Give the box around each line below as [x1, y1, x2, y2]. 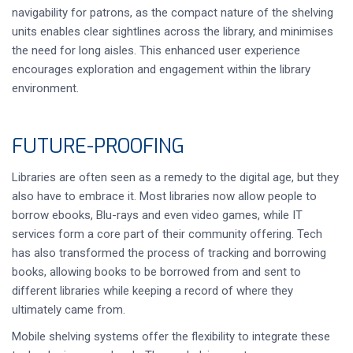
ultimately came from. [12, 303, 125, 317]
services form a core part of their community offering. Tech [12, 227, 322, 241]
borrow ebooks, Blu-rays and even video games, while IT [12, 208, 303, 222]
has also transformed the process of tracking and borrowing [12, 246, 326, 260]
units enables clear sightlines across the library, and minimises [12, 24, 333, 39]
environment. [12, 81, 79, 95]
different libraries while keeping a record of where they [12, 284, 293, 298]
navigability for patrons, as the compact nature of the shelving [12, 6, 333, 20]
